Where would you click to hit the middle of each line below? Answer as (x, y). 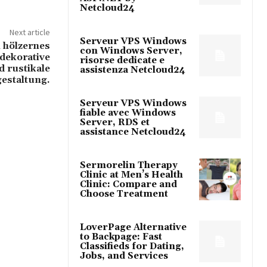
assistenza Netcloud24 (133, 70)
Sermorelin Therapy (129, 165)
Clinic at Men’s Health (131, 175)
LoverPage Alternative (133, 227)
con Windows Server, (131, 51)
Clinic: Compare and (128, 184)
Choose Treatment (124, 194)
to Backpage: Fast (121, 237)
